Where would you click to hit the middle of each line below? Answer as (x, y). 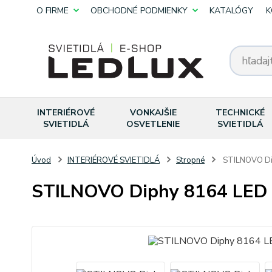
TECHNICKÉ (240, 113)
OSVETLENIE (153, 124)
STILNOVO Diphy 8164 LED (149, 192)
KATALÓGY (231, 11)
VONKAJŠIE (153, 113)
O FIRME (53, 11)
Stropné (190, 160)
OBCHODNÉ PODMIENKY (139, 11)
